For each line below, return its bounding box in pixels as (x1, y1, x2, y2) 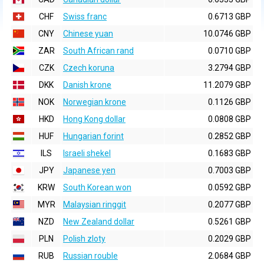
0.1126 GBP (208, 97, 251, 107)
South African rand (63, 46, 134, 55)
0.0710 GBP (208, 46, 251, 55)
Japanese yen (63, 166, 115, 175)
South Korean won (63, 183, 131, 192)
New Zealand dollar (63, 217, 134, 226)
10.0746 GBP (203, 29, 251, 38)
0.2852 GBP (208, 131, 251, 141)
